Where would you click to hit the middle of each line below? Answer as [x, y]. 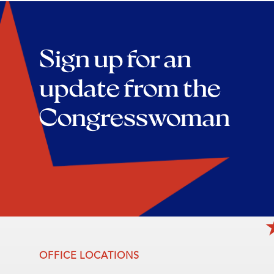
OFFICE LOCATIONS [89, 256]
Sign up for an [115, 57]
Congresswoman [135, 116]
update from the [130, 87]
